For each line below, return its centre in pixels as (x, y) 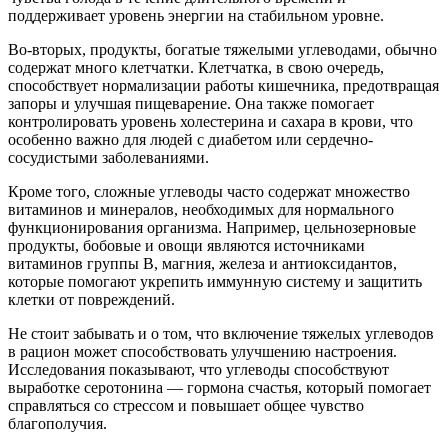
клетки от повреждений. (91, 300)
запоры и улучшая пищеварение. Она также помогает (191, 104)
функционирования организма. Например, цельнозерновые (212, 228)
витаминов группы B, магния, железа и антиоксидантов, (202, 264)
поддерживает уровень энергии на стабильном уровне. (196, 16)
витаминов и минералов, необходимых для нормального (201, 210)
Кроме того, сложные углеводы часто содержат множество (209, 192)
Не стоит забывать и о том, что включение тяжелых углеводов (221, 334)
